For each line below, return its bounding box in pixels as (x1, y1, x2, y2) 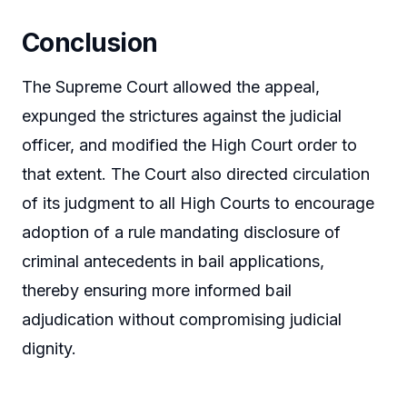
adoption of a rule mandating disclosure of (22, 223, 341, 243)
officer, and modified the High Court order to (22, 135, 357, 155)
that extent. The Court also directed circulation (22, 164, 370, 184)
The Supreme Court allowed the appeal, (22, 77, 320, 97)
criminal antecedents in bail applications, (22, 252, 324, 272)
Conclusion (22, 26, 158, 58)
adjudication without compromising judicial (22, 310, 342, 330)
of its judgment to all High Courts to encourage (22, 194, 374, 213)
